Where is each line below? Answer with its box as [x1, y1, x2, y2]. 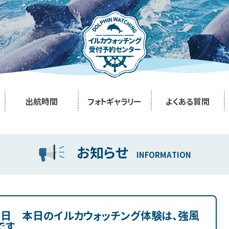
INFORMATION [136, 150, 191, 161]
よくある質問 [165, 96, 210, 107]
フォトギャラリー [87, 96, 141, 107]
